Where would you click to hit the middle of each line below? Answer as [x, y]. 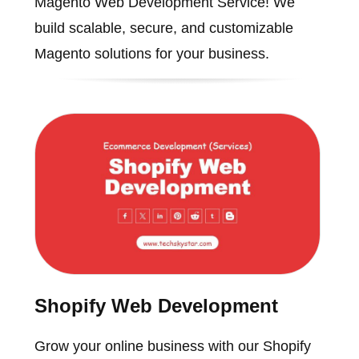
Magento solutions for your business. [151, 54]
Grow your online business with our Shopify [172, 346]
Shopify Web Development [156, 305]
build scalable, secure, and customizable [163, 28]
